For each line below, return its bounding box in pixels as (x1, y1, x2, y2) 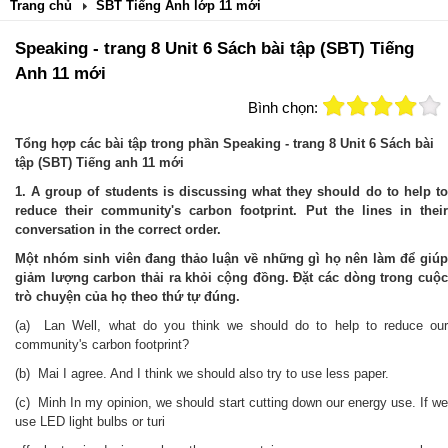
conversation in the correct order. (15, 222, 221, 237)
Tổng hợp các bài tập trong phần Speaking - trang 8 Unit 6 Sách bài (15, 136, 434, 151)
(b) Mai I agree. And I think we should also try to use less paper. (15, 366, 389, 381)
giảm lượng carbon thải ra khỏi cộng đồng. (15, 270, 289, 285)
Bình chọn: (248, 99, 318, 116)
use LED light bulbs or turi (15, 414, 165, 429)
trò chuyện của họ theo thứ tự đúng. (15, 289, 240, 304)
